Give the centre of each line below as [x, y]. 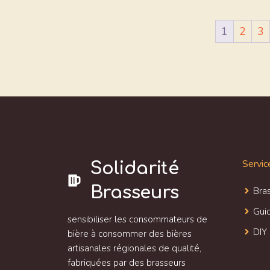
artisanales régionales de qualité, [134, 248]
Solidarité [134, 168]
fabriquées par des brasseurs [127, 262]
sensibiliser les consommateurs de [137, 219]
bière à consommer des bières [130, 234]
